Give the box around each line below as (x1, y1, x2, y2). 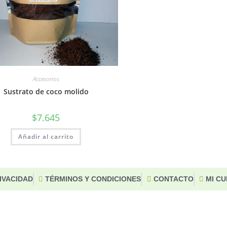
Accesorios (32, 74, 59, 83)
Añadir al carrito (18, 132, 74, 141)
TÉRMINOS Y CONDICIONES (45, 175, 141, 183)
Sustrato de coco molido (3, 86, 89, 96)
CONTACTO (153, 175, 194, 183)
